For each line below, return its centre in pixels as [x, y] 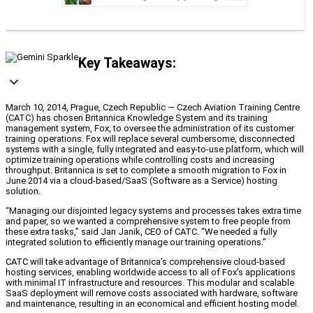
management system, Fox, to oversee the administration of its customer [150, 129]
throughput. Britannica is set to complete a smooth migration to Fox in [146, 170]
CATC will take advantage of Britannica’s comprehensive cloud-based [145, 262]
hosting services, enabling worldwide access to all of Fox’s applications [151, 272]
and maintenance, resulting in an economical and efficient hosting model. [152, 304]
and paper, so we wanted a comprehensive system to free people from [148, 221]
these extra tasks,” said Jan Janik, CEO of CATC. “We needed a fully [141, 232]
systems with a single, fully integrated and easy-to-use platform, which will [155, 150]
